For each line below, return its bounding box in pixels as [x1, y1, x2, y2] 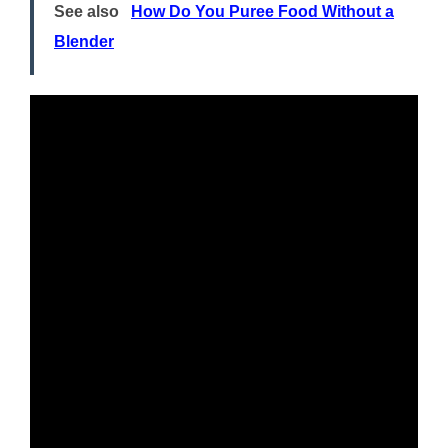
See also [54, 3, 119, 21]
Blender [54, 33, 114, 51]
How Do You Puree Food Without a [131, 3, 394, 21]
